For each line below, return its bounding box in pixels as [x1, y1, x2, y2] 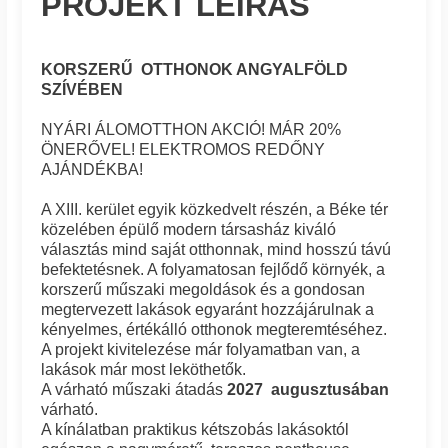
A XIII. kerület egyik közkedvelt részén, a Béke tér [41, 200, 389, 218]
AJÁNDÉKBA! [41, 160, 144, 178]
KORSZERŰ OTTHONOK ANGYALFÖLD [41, 60, 349, 78]
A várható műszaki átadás [41, 380, 228, 398]
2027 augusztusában [227, 380, 390, 398]
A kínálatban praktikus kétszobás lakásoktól [41, 420, 350, 438]
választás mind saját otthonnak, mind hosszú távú [41, 240, 392, 258]
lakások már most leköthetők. [41, 360, 247, 378]
